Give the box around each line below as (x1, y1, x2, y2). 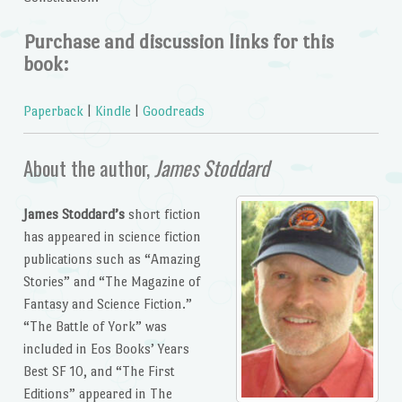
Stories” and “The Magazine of (22, 273, 201, 289)
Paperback (22, 102, 83, 118)
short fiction (124, 205, 201, 222)
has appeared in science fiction (22, 228, 201, 244)
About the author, (22, 152, 154, 183)
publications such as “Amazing (22, 250, 201, 267)
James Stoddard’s (22, 205, 125, 222)
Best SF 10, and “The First (22, 363, 175, 379)
